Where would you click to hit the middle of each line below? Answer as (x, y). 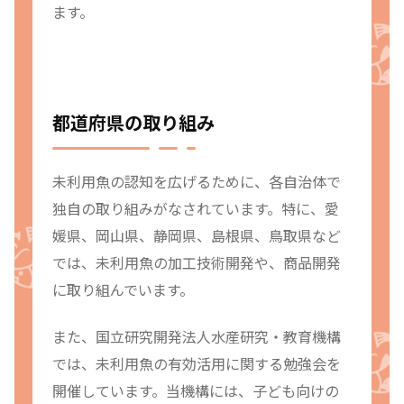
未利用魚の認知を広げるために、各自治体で (197, 181)
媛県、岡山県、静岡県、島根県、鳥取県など (197, 235)
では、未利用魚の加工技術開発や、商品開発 (197, 262)
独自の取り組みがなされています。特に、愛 (196, 208)
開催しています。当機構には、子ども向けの (196, 390)
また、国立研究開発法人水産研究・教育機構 (197, 336)
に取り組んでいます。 (123, 289)
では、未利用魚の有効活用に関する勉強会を (197, 363)
